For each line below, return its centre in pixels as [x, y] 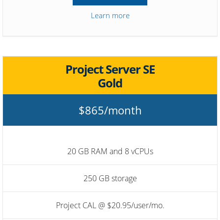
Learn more [110, 15]
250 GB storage [110, 179]
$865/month [110, 110]
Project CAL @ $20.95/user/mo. [110, 206]
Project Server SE [110, 69]
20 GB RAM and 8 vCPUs [110, 151]
